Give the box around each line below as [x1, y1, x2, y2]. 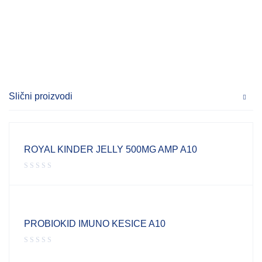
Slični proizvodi [9, 91, 73, 102]
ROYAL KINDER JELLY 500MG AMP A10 [24, 144, 197, 155]
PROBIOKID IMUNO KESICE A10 [24, 219, 166, 229]
